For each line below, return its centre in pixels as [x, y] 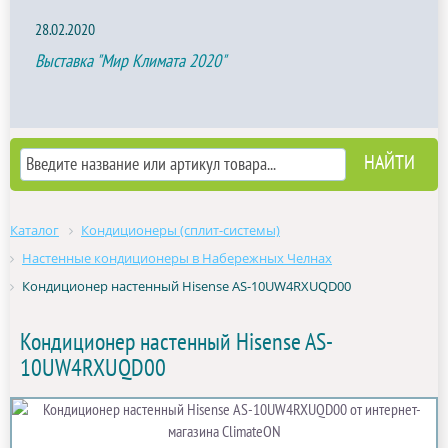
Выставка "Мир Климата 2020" [130, 61]
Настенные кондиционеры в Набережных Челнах [177, 258]
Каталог [34, 230]
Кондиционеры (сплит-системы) [180, 230]
